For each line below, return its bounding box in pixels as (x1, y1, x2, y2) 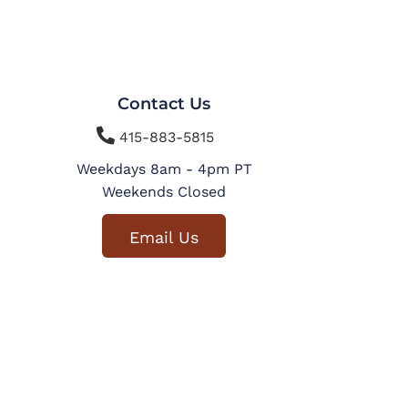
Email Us (129, 227, 199, 247)
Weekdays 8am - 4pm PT (76, 160, 252, 178)
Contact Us (117, 94, 211, 114)
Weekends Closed (102, 183, 227, 200)
